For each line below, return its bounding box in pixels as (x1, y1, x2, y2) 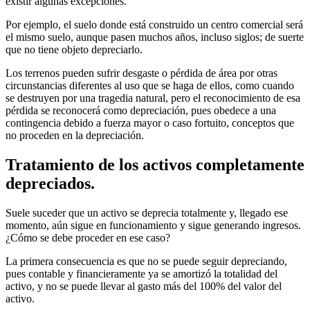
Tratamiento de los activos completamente (6, 155, 304, 174)
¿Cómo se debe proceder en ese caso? (6, 231, 170, 244)
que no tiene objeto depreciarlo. (6, 44, 143, 55)
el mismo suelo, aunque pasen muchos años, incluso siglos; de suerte (6, 31, 304, 43)
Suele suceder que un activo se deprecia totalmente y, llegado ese (6, 206, 288, 219)
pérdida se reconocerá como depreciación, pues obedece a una (6, 104, 276, 116)
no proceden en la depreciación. (6, 129, 144, 141)
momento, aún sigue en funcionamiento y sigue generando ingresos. (6, 219, 301, 231)
